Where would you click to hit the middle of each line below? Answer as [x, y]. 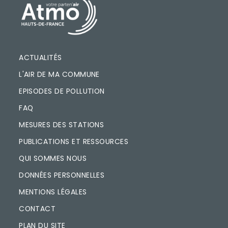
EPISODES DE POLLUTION [62, 91]
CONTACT [37, 208]
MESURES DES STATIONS [62, 125]
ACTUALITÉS [40, 58]
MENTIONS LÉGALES [53, 192]
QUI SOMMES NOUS [53, 158]
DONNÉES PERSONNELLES [62, 175]
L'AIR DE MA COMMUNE [59, 75]
